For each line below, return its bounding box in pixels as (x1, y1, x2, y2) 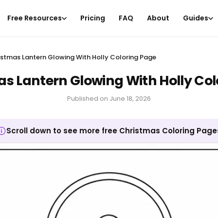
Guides (183, 13, 209, 23)
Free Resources (7, 13, 62, 23)
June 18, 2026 (109, 94, 151, 103)
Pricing (80, 13, 106, 23)
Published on (67, 94, 108, 103)
